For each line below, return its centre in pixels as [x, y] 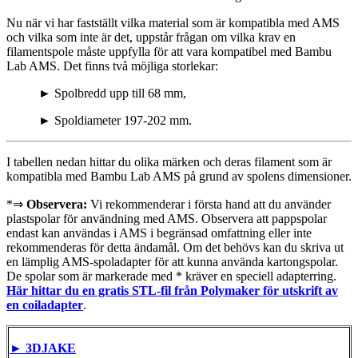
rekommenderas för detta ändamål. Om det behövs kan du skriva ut [175, 247]
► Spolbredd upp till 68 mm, [112, 93]
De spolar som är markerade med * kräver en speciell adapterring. [171, 276]
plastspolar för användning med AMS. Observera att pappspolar [167, 218]
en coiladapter [45, 304]
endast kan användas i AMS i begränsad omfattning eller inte [159, 233]
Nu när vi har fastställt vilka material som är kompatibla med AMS [173, 22]
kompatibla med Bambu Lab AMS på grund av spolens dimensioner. [179, 176]
